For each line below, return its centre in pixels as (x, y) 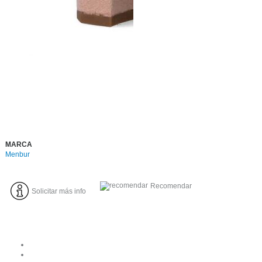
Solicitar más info (58, 191)
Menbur (17, 154)
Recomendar (171, 186)
